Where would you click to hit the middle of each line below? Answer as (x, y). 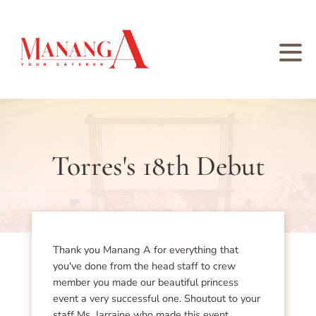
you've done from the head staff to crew (144, 266)
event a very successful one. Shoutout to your (156, 298)
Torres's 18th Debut (158, 166)
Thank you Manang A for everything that (145, 249)
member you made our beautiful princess (145, 282)
